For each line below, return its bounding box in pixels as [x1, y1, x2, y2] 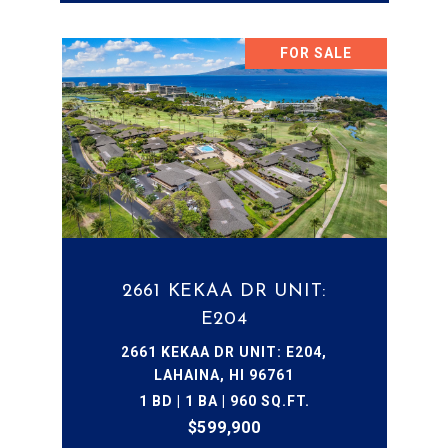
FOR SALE [279, 45, 352, 61]
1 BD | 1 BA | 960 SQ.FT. [138, 393, 310, 409]
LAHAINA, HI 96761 [154, 367, 294, 383]
